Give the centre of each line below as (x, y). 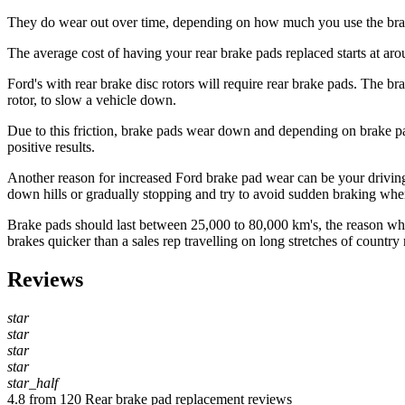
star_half (33, 383)
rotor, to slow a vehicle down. (92, 100)
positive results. (51, 147)
